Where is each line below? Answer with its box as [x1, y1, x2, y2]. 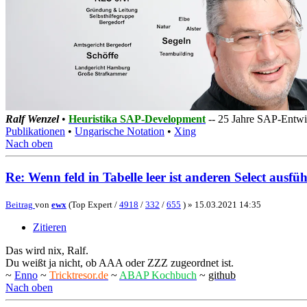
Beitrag [5, 199, 33, 210]
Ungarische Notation [75, 125, 164, 138]
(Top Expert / [66, 199, 119, 210]
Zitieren [33, 221, 66, 233]
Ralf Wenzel [5, 113, 59, 125]
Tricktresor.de [49, 269, 108, 281]
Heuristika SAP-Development [69, 113, 206, 125]
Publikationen [5, 125, 65, 138]
